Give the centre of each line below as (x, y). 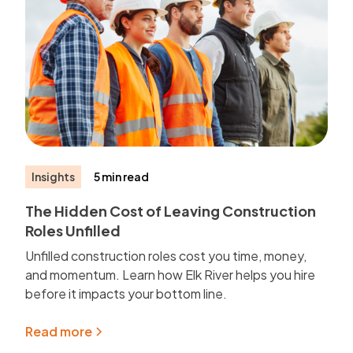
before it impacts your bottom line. (126, 293)
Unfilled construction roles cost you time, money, (166, 255)
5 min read (122, 176)
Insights (54, 176)
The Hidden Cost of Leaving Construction (171, 210)
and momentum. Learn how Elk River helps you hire (171, 274)
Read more (59, 331)
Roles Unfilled (73, 230)
